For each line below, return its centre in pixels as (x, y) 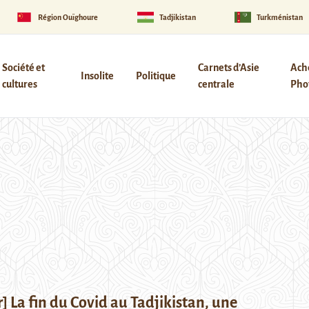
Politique (156, 76)
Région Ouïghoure (68, 17)
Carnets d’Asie (228, 68)
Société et (23, 68)
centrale (216, 84)
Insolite (97, 76)
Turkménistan (280, 17)
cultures (19, 84)
